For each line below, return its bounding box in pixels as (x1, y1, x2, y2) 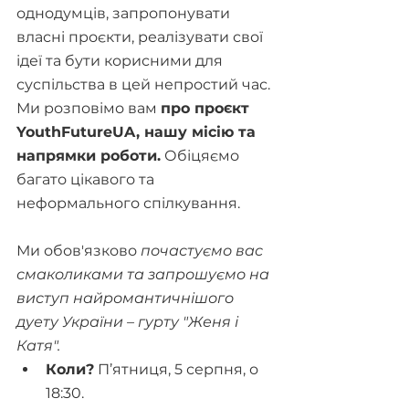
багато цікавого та (16, 171, 158, 189)
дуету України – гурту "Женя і (16, 313, 242, 331)
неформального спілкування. (16, 194, 240, 213)
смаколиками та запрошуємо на (16, 266, 273, 284)
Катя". (16, 337, 60, 355)
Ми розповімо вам (16, 100, 161, 118)
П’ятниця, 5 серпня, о (94, 361, 262, 379)
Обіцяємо (161, 147, 243, 165)
